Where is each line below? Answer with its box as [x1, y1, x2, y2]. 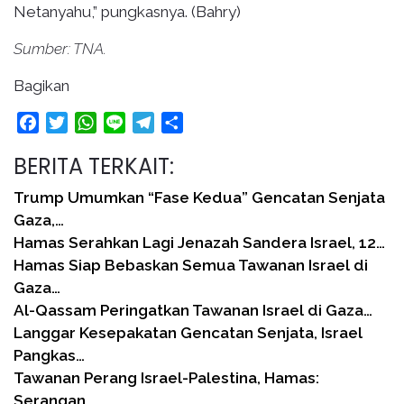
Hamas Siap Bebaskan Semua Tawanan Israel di [14, 255, 368, 274]
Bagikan [14, 76, 69, 95]
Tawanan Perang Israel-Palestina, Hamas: [14, 368, 319, 387]
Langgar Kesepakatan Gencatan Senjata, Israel [14, 323, 363, 342]
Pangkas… [14, 345, 85, 364]
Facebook [39, 113, 106, 131]
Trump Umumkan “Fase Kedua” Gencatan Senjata [14, 188, 385, 207]
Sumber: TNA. [14, 39, 106, 58]
